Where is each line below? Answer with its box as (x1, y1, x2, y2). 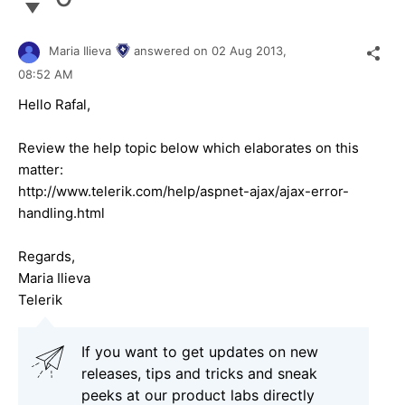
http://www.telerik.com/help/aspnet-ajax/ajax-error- (18, 182, 349, 200)
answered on (134, 43, 212, 59)
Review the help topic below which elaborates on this (18, 138, 359, 156)
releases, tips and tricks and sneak (81, 363, 317, 382)
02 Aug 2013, (212, 43, 290, 59)
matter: (18, 160, 63, 178)
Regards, (18, 247, 75, 265)
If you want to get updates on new (81, 342, 318, 361)
